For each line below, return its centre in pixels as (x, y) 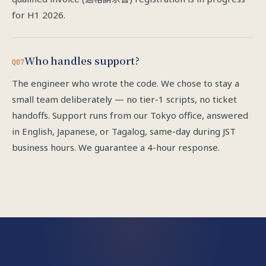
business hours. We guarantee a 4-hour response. (116, 147)
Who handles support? (82, 60)
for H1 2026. (39, 15)
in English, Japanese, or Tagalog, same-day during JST (124, 131)
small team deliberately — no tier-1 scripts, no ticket (124, 99)
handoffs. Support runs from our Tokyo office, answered (130, 115)
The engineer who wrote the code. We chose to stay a (126, 83)
